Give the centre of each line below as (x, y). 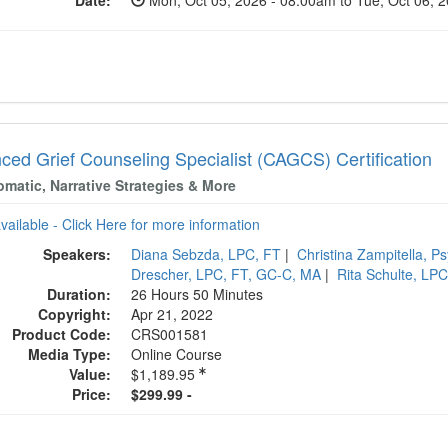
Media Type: (70, 354)
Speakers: (77, 254)
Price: (92, 394)
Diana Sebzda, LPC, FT (206, 254)
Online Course (177, 354)
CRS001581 (170, 334)
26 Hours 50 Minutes (197, 294)
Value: (90, 374)
